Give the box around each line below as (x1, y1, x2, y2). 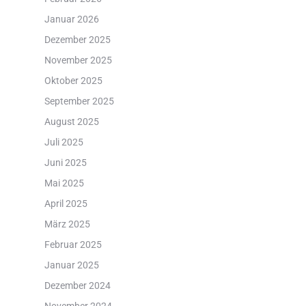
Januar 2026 (44, 14, 99, 25)
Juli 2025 (44, 137, 83, 148)
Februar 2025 (44, 239, 102, 250)
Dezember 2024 (44, 280, 111, 291)
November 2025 (44, 55, 112, 66)
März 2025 (44, 219, 90, 229)
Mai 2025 (44, 178, 84, 189)
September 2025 (44, 96, 114, 107)
